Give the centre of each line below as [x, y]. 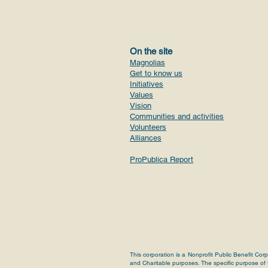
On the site [151, 51]
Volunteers [148, 127]
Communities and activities [177, 116]
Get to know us [156, 73]
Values [141, 95]
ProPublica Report [162, 159]
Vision [141, 106]
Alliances [146, 138]
